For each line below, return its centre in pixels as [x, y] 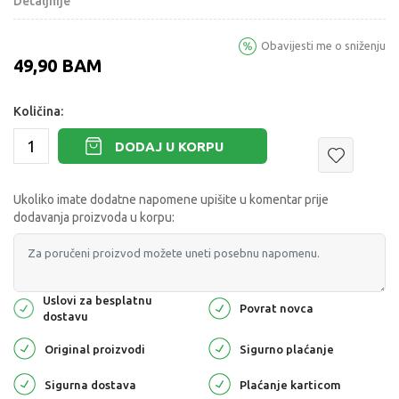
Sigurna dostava [90, 384]
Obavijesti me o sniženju [323, 46]
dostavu [66, 317]
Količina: [38, 112]
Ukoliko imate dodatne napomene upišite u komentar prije [171, 200]
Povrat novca [277, 309]
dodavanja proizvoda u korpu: [94, 218]
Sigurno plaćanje [287, 349]
